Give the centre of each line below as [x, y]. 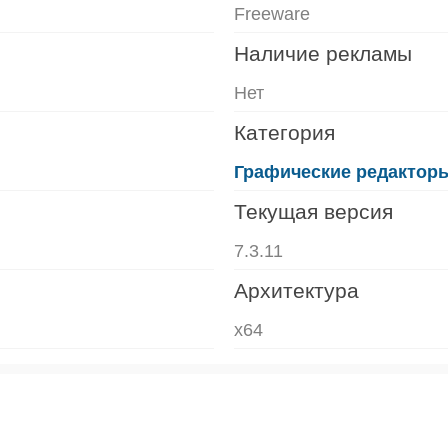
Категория [284, 132]
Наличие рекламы [323, 53]
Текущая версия [313, 211]
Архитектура [296, 290]
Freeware [272, 13]
